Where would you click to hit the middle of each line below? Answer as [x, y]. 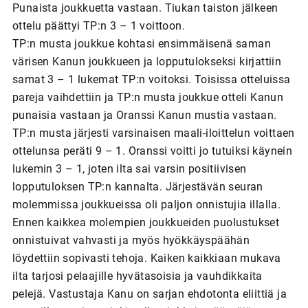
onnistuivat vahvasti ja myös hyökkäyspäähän [131, 240]
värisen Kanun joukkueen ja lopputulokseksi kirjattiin [147, 61]
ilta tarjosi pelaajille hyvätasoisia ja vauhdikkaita [137, 276]
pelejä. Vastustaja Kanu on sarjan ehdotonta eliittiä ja [149, 294]
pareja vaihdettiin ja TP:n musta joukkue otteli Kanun [148, 97]
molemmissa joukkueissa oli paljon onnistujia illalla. [146, 204]
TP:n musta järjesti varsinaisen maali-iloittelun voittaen [153, 133]
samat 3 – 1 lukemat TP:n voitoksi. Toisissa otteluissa [151, 79]
